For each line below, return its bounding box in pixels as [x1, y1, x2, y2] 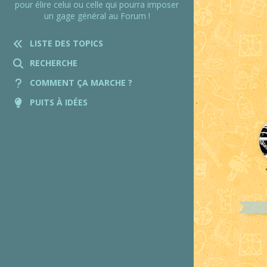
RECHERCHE [30, 57, 77, 69]
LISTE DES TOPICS [30, 38, 103, 49]
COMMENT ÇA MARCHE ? [30, 77, 132, 88]
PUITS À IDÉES [30, 97, 88, 108]
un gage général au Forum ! [44, 10, 150, 21]
